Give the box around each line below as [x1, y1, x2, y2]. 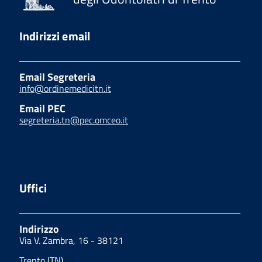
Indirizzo [19, 220, 59, 237]
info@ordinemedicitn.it [19, 81, 111, 95]
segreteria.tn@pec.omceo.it [19, 112, 128, 127]
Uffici [19, 178, 47, 197]
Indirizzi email [19, 26, 91, 45]
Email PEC [19, 100, 65, 116]
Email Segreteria [19, 68, 95, 85]
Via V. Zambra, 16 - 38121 [19, 233, 123, 247]
